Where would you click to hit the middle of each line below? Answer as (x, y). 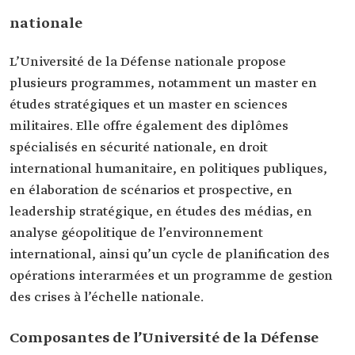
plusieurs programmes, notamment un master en (163, 84)
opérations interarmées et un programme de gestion (171, 276)
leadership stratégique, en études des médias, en (161, 212)
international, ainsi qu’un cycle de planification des (170, 255)
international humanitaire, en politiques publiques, (168, 169)
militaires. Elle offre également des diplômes (149, 126)
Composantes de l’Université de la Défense (164, 338)
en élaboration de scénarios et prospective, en (151, 191)
